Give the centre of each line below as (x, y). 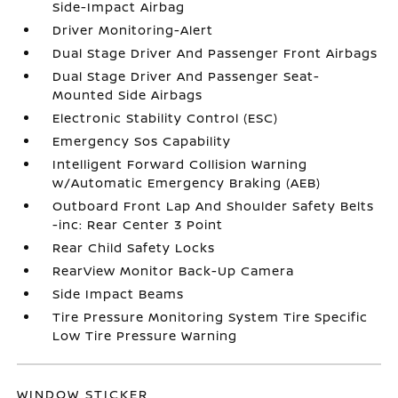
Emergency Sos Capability (142, 140)
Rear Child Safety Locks (134, 247)
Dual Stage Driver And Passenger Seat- (187, 76)
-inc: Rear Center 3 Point (138, 224)
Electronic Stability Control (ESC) (166, 117)
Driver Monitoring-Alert (133, 29)
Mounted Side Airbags (128, 94)
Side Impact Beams (119, 293)
